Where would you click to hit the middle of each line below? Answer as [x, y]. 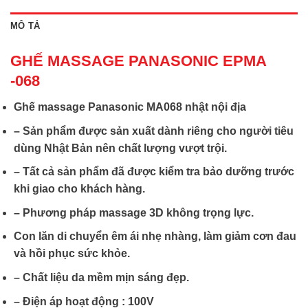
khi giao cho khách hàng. [79, 189]
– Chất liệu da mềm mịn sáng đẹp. [101, 278]
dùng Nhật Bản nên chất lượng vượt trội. [120, 148]
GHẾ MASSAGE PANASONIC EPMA [138, 60]
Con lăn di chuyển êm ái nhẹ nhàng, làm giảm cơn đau [155, 236]
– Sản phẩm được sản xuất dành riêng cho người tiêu [153, 131]
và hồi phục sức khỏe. [71, 254]
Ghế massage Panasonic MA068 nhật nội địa [131, 107]
